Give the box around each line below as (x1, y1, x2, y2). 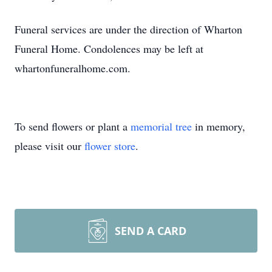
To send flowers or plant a (15, 119, 131, 134)
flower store (84, 138, 135, 153)
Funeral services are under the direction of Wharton (15, 22, 242, 36)
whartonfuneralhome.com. (15, 61, 131, 75)
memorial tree (131, 119, 192, 134)
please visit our (15, 138, 84, 153)
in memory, (192, 119, 245, 134)
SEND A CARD (115, 223, 186, 238)
